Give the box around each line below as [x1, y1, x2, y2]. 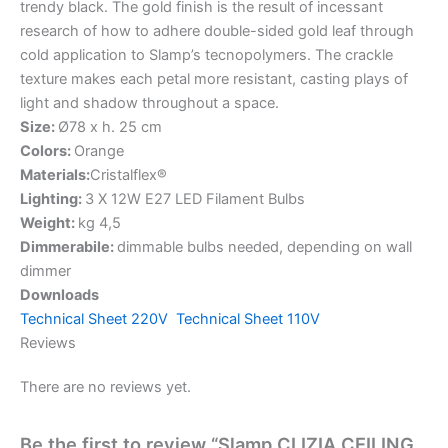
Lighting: [20, 190, 85, 209]
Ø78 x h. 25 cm [58, 118, 162, 137]
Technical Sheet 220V [20, 310, 176, 329]
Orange [74, 142, 124, 161]
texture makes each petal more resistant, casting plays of [20, 70, 408, 89]
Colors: [20, 142, 74, 161]
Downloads [20, 286, 99, 305]
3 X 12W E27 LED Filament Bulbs [85, 190, 305, 209]
